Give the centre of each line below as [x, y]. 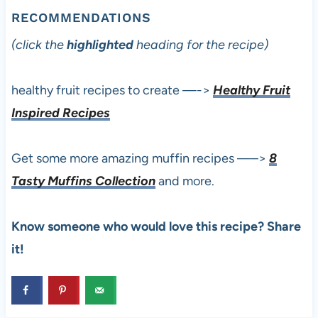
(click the [39, 45]
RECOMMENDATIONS [81, 18]
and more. [185, 181]
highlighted [101, 45]
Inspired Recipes [60, 113]
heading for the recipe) [202, 45]
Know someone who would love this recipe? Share [156, 227]
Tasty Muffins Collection [83, 181]
